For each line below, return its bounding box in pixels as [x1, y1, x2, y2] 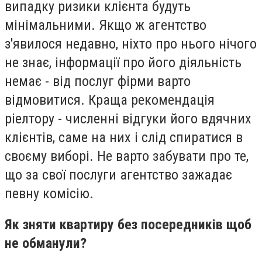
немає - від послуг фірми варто [5, 73, 191, 89]
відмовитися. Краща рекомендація [5, 91, 215, 108]
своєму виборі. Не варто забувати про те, [5, 147, 249, 164]
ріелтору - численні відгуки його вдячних [5, 110, 251, 127]
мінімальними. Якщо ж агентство [5, 16, 206, 33]
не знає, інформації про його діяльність [5, 54, 242, 71]
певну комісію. [5, 185, 94, 202]
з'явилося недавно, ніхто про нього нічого [5, 35, 257, 52]
